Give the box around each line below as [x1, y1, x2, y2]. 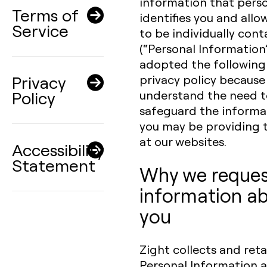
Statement [12, 154, 95, 176]
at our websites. [139, 133, 226, 149]
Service [12, 19, 69, 41]
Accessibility [12, 138, 104, 160]
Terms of [12, 4, 79, 26]
